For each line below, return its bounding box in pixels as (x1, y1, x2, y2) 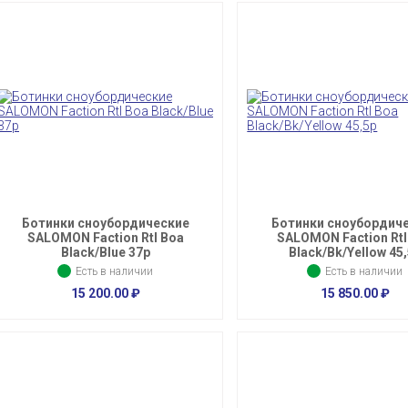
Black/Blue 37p (60, 245, 150, 260)
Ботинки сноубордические (21, 216, 189, 231)
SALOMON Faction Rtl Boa (26, 230, 184, 246)
